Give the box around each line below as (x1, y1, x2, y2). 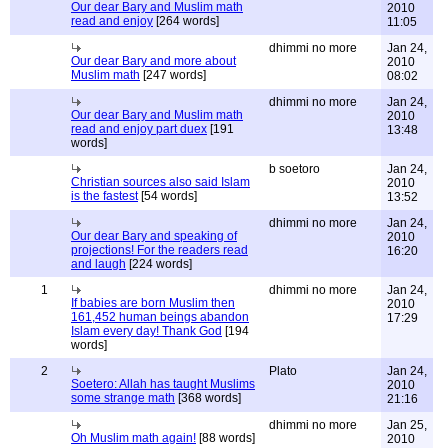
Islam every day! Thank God (71, 324, 222, 338)
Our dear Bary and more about (71, 54, 236, 68)
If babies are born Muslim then (71, 296, 235, 310)
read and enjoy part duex (71, 122, 207, 136)
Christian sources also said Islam (71, 175, 250, 189)
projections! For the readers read (71, 243, 248, 257)
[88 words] (196, 431, 255, 445)
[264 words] (153, 14, 219, 28)
